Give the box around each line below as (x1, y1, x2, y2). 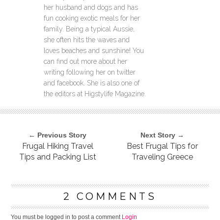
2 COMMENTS (63, 190, 157, 202)
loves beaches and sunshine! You (44, 46, 144, 55)
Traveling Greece (132, 152, 193, 162)
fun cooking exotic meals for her (44, 14, 140, 22)
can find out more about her (44, 57, 127, 65)
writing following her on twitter (44, 68, 136, 76)
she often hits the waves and (44, 35, 130, 44)
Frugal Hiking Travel (22, 141, 93, 151)
